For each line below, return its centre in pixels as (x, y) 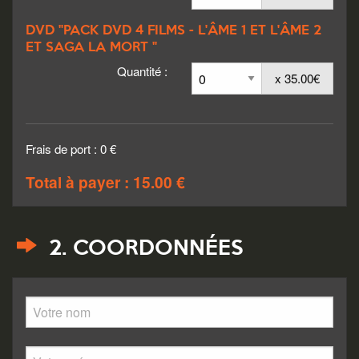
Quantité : (142, 71)
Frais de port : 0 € (71, 149)
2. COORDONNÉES (142, 249)
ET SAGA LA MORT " (91, 48)
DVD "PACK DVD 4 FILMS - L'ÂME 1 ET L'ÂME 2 (173, 31)
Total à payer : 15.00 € (105, 182)
